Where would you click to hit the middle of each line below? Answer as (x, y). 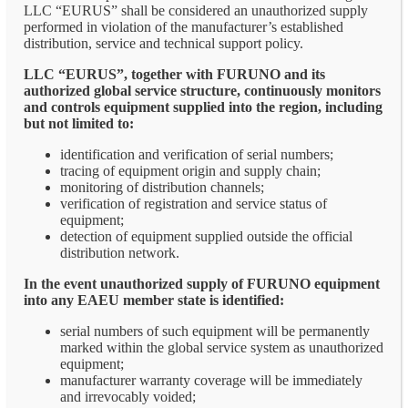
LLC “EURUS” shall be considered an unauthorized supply (196, 10)
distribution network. (120, 252)
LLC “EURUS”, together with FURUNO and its (174, 74)
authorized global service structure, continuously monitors (202, 90)
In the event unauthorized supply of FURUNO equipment (202, 283)
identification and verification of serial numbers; (197, 154)
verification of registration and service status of (194, 203)
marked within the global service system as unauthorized (222, 347)
